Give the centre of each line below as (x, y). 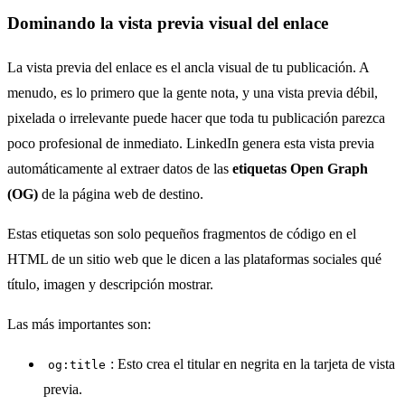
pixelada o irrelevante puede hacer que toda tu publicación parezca (196, 118)
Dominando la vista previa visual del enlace (168, 24)
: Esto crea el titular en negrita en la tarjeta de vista (253, 364)
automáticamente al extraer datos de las (120, 169)
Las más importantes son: (79, 325)
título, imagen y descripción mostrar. (110, 285)
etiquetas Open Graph (300, 169)
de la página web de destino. (121, 194)
